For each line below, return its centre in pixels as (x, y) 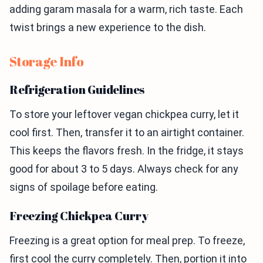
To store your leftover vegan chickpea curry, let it (124, 114)
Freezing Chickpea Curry (79, 216)
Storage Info (47, 62)
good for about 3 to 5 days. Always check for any (124, 169)
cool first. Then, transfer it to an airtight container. (127, 133)
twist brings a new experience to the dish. (108, 28)
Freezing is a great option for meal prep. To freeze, (127, 241)
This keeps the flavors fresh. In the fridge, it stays (127, 151)
